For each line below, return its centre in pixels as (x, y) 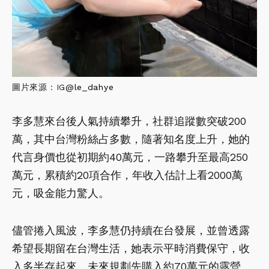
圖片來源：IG (39, 87)
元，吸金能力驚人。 (61, 193)
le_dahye (94, 87)
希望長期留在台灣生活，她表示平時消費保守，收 (131, 248)
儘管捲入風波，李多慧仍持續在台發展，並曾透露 (131, 230)
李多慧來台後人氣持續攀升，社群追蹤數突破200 (129, 121)
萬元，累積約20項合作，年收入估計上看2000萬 (127, 175)
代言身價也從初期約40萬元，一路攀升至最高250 (130, 157)
